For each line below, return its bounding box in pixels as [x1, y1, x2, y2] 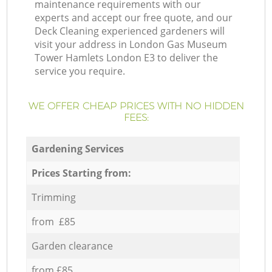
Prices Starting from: [31, 166, 131, 180]
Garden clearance [31, 239, 113, 253]
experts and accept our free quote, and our [35, 11, 233, 25]
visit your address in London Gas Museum [35, 38, 228, 52]
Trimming [31, 190, 76, 204]
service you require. [35, 64, 126, 78]
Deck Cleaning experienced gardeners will [35, 24, 225, 38]
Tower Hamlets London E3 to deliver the [35, 51, 219, 65]
